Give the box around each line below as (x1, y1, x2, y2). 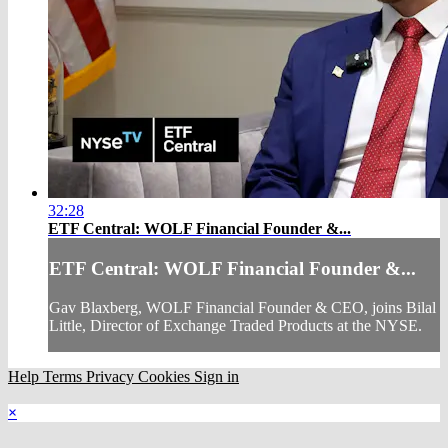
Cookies (138, 367, 194, 385)
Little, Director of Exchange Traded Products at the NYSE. (49, 316, 422, 334)
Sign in (194, 367, 239, 385)
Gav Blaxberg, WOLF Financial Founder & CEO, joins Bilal (49, 298, 436, 316)
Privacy (86, 367, 138, 385)
